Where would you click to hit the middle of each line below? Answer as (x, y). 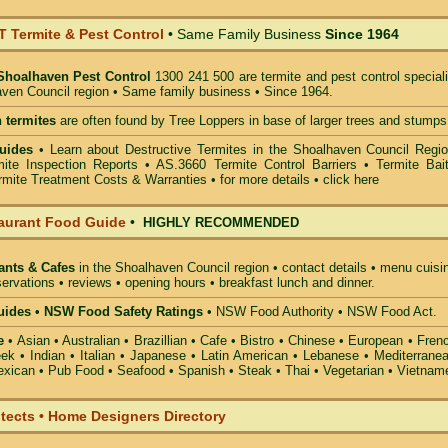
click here (351, 179)
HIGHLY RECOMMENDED (221, 222)
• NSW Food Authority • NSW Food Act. (322, 311)
